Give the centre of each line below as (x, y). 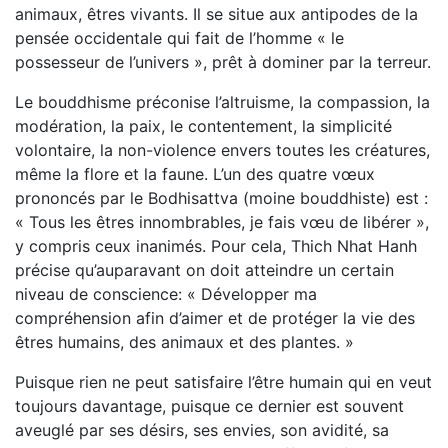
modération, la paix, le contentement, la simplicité (203, 126)
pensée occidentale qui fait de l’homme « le (179, 38)
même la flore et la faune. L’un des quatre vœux (195, 174)
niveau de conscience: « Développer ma (166, 294)
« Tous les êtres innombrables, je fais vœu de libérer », (222, 222)
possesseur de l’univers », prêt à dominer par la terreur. (223, 62)
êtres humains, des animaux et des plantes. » (184, 342)
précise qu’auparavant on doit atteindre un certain (204, 270)
